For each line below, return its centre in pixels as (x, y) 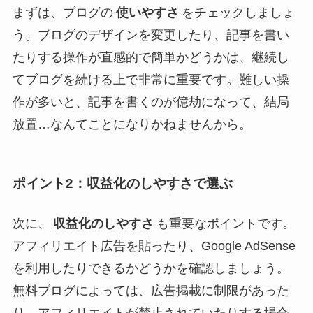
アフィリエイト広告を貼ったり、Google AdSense (154, 246)
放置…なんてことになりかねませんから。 (132, 124)
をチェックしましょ (238, 12)
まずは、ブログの (63, 12)
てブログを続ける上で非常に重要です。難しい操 (151, 79)
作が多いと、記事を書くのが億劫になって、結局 (151, 102)
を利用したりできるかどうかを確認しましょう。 (151, 269)
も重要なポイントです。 (225, 224)
